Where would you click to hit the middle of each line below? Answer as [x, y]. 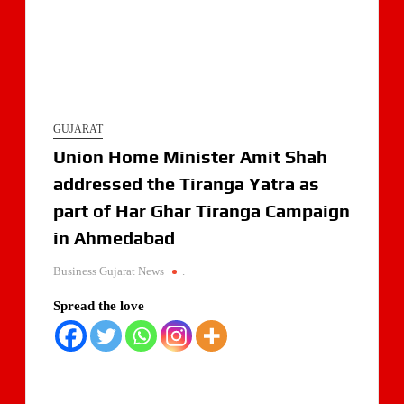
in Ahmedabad [114, 237]
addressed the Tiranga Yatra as [186, 183]
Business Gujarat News [108, 271]
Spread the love [98, 305]
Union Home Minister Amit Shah [190, 156]
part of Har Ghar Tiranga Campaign [201, 210]
